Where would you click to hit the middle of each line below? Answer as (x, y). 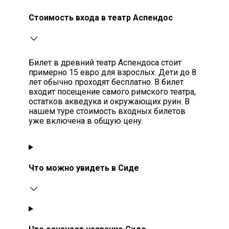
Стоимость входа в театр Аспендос (101, 18)
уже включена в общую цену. (86, 121)
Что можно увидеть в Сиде (84, 168)
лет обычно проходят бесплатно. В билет (106, 82)
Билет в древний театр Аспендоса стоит (105, 63)
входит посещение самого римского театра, (112, 92)
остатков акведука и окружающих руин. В (109, 102)
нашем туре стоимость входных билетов (107, 111)
